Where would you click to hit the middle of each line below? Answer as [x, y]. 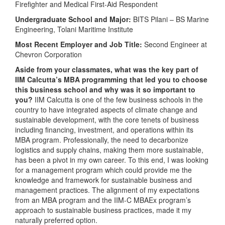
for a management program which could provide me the [103, 170]
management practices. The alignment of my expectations [107, 190]
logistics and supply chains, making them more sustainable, [109, 149]
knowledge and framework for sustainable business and [103, 180]
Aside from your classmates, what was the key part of [107, 69]
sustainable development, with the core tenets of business [107, 119]
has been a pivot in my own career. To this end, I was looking [112, 159]
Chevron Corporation [48, 54]
